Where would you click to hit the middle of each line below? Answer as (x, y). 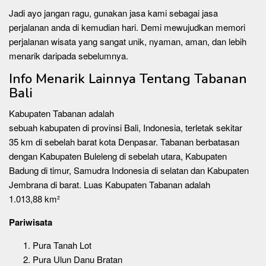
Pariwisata (32, 222)
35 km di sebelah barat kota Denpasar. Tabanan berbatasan (124, 141)
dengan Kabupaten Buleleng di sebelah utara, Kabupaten (118, 156)
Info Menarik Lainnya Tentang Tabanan (128, 79)
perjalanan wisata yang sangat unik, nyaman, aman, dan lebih (128, 41)
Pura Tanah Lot (62, 245)
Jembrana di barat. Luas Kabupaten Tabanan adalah (110, 184)
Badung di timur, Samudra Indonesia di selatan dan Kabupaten (129, 170)
